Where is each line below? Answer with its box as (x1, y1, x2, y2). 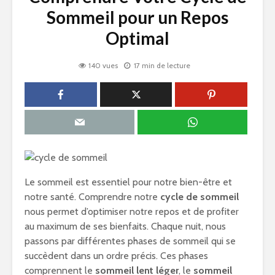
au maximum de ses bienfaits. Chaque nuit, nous (25, 220, 226, 233)
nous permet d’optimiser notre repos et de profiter (25, 206, 239, 218)
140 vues (88, 61, 118, 71)
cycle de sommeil (160, 191, 239, 203)
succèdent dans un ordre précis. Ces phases (25, 250, 208, 262)
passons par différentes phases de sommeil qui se (25, 235, 236, 247)
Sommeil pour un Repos (47, 7, 228, 28)
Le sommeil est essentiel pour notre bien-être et (25, 176, 232, 188)
